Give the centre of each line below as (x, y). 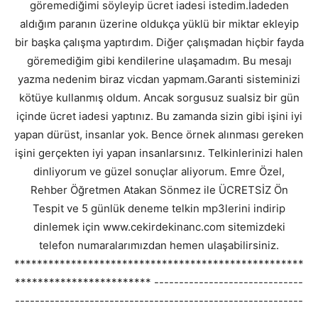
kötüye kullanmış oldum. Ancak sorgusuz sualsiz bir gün (159, 98)
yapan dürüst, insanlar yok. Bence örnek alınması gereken (159, 135)
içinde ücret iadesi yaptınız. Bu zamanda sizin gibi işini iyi (159, 116)
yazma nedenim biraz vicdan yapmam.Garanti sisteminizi (159, 79)
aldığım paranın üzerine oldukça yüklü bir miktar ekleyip (159, 24)
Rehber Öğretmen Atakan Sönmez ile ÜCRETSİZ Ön (159, 190)
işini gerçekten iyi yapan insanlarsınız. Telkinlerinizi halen (159, 153)
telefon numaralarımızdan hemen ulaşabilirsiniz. (159, 246)
